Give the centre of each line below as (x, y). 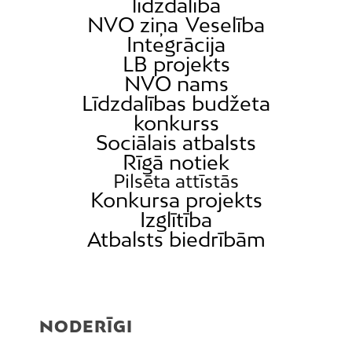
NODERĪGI (86, 326)
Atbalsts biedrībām (176, 240)
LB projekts (176, 64)
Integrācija (176, 45)
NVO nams (176, 84)
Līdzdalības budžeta (176, 104)
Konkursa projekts (176, 200)
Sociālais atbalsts (176, 143)
